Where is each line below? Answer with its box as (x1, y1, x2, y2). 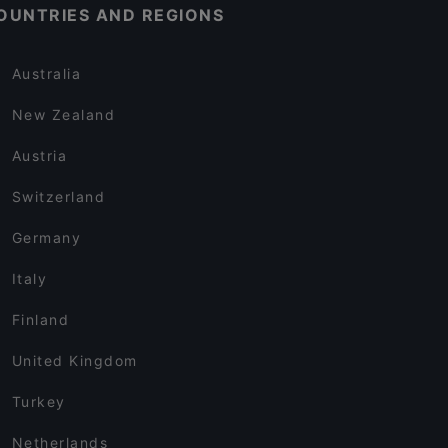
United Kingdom (11, 352, 138, 370)
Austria (11, 147, 68, 165)
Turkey (11, 393, 66, 411)
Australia (11, 65, 82, 83)
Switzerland (11, 188, 106, 206)
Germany (11, 229, 82, 247)
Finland (11, 311, 70, 329)
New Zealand (11, 106, 116, 124)
